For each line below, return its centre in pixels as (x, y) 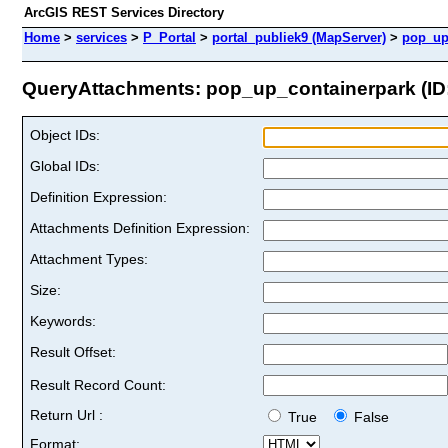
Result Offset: (73, 351)
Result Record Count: (98, 384)
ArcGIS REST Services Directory (124, 12)
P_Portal (169, 37)
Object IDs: (65, 134)
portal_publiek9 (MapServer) (299, 37)
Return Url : (66, 414)
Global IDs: (65, 165)
